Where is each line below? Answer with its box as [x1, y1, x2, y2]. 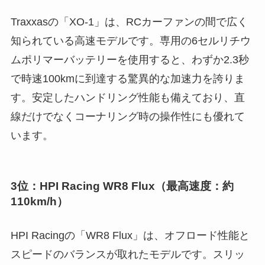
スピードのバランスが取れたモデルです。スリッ [10, 248, 245, 260]
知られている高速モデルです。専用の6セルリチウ [10, 35, 251, 47]
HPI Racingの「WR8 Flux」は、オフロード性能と [10, 229, 250, 241]
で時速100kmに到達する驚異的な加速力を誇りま [10, 73, 245, 85]
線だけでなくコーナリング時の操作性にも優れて [10, 111, 245, 123]
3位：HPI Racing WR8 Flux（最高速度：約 [10, 179, 234, 192]
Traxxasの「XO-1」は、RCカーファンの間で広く [10, 16, 248, 28]
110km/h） [10, 195, 68, 208]
